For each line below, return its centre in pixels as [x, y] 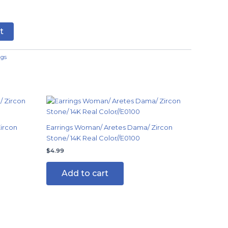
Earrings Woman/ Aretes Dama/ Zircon [109, 127]
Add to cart [85, 173]
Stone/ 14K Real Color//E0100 [93, 138]
